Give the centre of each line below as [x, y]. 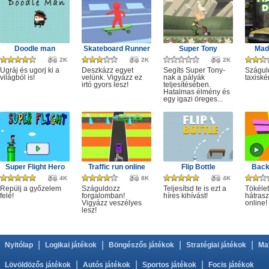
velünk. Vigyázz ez [112, 77]
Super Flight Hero [35, 167]
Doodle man [35, 49]
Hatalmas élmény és [197, 92]
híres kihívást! [186, 196]
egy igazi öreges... [193, 99]
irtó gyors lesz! [105, 85]
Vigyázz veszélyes [112, 203]
